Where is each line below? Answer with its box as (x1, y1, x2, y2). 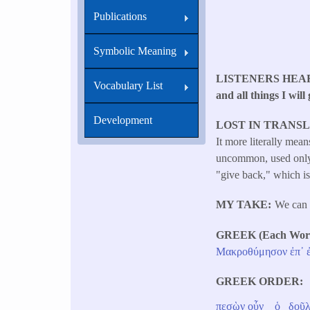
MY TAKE (216, 199, 268, 211)
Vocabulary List (93, 80, 163, 91)
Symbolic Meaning (93, 45, 176, 57)
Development (93, 114, 152, 126)
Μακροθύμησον (216, 245, 288, 257)
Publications (93, 10, 147, 22)
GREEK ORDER (216, 275, 300, 287)
